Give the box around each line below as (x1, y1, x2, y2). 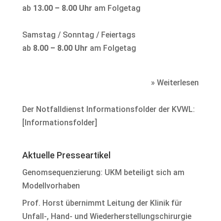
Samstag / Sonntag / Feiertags (22, 30, 136, 39)
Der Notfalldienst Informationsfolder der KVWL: (22, 104, 195, 114)
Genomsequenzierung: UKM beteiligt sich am (22, 167, 184, 177)
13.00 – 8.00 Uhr (33, 3, 92, 13)
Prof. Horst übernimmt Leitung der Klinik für (22, 198, 182, 208)
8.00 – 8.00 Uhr (33, 43, 88, 53)
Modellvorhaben (22, 181, 80, 190)
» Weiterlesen (151, 77, 199, 87)
